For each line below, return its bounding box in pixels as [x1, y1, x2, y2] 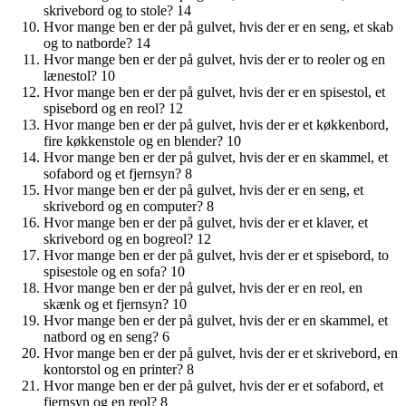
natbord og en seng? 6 [43, 328, 169, 344]
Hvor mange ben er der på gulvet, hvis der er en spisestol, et [43, 83, 385, 100]
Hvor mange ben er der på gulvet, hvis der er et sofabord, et [43, 377, 383, 393]
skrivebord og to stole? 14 [43, 2, 191, 18]
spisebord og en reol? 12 [43, 100, 183, 116]
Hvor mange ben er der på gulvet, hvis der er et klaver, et [43, 214, 368, 230]
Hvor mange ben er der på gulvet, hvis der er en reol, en [43, 279, 362, 295]
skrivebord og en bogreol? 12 [43, 230, 211, 246]
